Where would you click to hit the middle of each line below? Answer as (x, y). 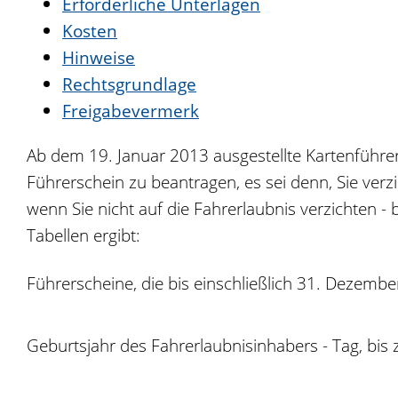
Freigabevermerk (131, 111)
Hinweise (99, 57)
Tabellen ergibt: (84, 235)
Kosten (90, 31)
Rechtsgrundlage (129, 84)
